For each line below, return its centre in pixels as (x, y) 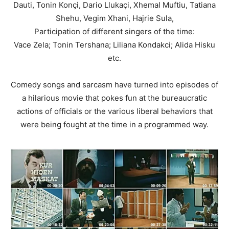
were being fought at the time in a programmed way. (114, 125)
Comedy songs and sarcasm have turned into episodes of (114, 85)
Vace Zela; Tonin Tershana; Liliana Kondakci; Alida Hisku (114, 45)
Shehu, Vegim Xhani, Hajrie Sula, (114, 18)
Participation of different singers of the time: (114, 32)
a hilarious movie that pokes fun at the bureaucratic (114, 98)
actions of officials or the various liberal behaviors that (114, 111)
